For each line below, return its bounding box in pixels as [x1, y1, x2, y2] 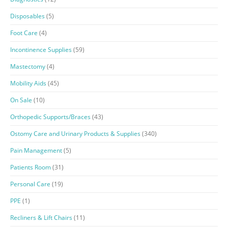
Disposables [10, 11, 45, 20]
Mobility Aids [10, 78, 46, 88]
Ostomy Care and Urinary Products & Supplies [10, 129, 140, 138]
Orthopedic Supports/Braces [10, 112, 91, 121]
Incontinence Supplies [10, 45, 72, 54]
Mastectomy [10, 62, 45, 71]
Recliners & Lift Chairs [10, 213, 72, 222]
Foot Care [10, 28, 38, 37]
